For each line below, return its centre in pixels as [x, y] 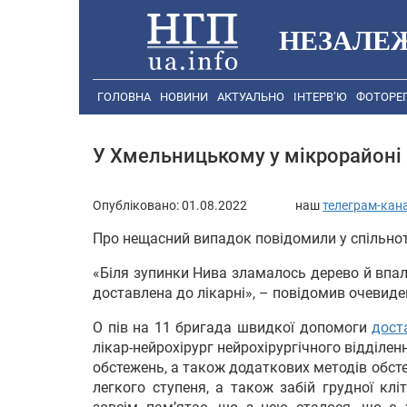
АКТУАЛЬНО [251, 97]
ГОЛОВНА [124, 97]
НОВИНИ [184, 97]
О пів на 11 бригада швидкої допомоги [233, 327]
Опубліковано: [137, 205]
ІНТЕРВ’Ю [320, 97]
